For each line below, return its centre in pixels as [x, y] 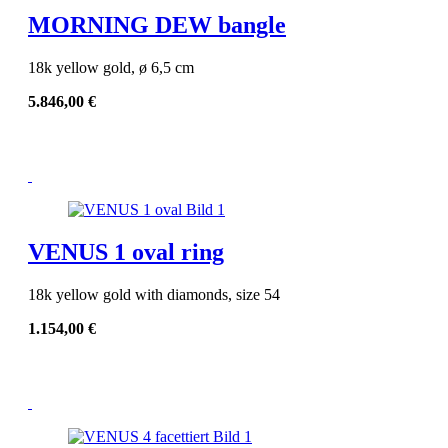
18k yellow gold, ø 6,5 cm [111, 68]
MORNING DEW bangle [157, 25]
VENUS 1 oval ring [126, 252]
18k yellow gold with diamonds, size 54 [154, 295]
